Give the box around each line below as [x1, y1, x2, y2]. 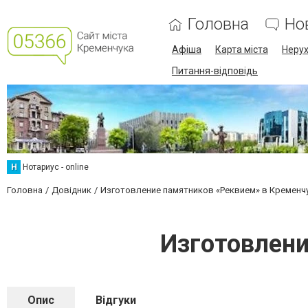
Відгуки [96, 294, 136, 307]
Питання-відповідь [171, 65, 258, 76]
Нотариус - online [23, 162, 89, 172]
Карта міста [214, 44, 268, 55]
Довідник [52, 185, 91, 195]
